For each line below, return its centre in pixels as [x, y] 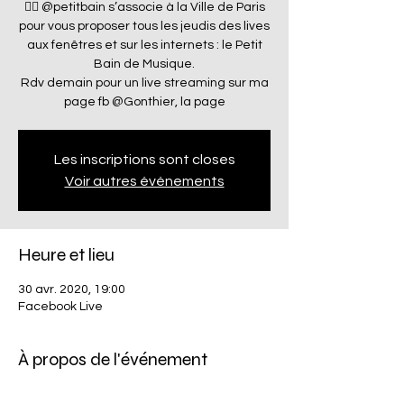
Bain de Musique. [144, 64]
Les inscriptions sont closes [144, 160]
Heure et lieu [66, 255]
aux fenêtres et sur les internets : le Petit [144, 45]
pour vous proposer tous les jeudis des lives [144, 26]
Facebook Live [60, 307]
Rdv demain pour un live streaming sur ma [144, 83]
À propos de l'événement [113, 359]
